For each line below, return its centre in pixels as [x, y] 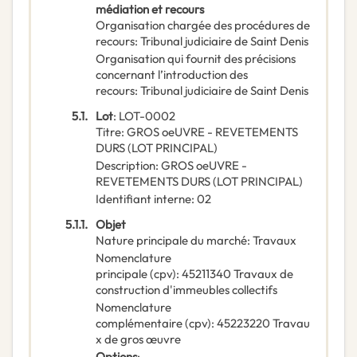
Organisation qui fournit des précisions [196, 59]
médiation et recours [150, 10]
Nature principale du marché [171, 241]
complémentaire [139, 324]
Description [126, 166]
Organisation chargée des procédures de [203, 25]
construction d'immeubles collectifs [186, 290]
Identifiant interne [143, 199]
